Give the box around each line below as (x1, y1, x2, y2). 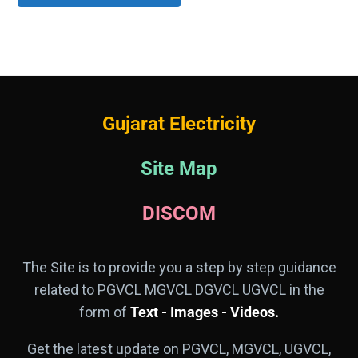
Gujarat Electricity (102, 113, 256, 135)
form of (79, 304, 127, 320)
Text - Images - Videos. (127, 304, 279, 320)
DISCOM (142, 202, 216, 225)
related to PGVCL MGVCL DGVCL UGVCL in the (34, 281, 324, 298)
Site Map (141, 157, 217, 180)
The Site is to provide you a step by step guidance (22, 259, 336, 276)
